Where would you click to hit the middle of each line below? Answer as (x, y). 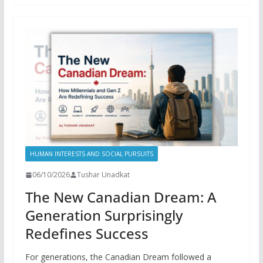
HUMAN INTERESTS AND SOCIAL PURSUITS (91, 154)
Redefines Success (87, 234)
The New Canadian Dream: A (121, 197)
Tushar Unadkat (103, 175)
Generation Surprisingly (104, 215)
